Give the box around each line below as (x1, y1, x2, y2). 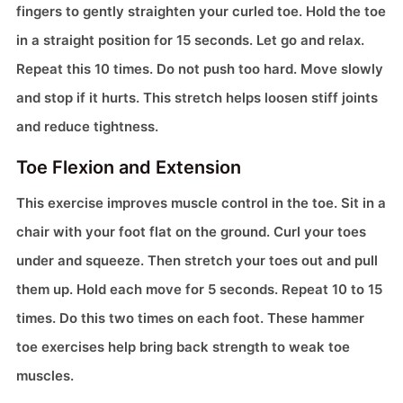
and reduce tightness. (16, 118, 158, 136)
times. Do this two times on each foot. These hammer (16, 309, 364, 327)
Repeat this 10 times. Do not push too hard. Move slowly (16, 60, 383, 78)
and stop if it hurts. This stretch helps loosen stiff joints (16, 89, 378, 107)
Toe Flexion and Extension (16, 157, 241, 179)
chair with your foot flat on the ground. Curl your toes (16, 223, 366, 241)
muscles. (16, 367, 74, 385)
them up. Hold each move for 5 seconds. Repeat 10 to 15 (16, 281, 382, 299)
